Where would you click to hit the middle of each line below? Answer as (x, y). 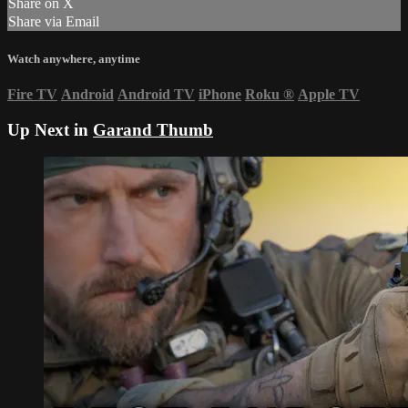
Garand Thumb (153, 129)
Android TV (156, 94)
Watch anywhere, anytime (74, 58)
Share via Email (54, 22)
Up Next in (50, 129)
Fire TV (32, 94)
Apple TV (329, 94)
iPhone (220, 94)
